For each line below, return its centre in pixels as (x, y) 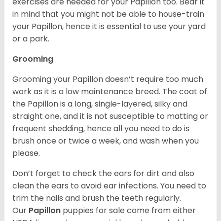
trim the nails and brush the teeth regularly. (97, 198)
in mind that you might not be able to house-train (108, 14)
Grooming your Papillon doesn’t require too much (108, 79)
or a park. (32, 39)
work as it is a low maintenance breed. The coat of (110, 92)
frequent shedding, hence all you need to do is (101, 129)
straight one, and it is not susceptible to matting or (110, 116)
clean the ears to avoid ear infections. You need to (109, 186)
